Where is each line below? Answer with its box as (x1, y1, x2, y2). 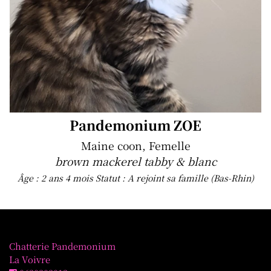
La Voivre (9, 253, 50, 266)
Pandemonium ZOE (70, 116, 201, 135)
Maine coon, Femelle (80, 138, 191, 154)
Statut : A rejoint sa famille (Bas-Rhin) (95, 172, 254, 184)
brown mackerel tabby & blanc (54, 154, 217, 169)
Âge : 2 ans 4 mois (17, 172, 96, 184)
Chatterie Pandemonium (9, 240, 116, 253)
